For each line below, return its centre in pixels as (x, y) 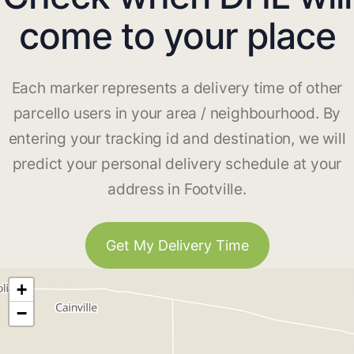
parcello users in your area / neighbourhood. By (177, 114)
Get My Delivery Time (177, 246)
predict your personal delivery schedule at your (177, 164)
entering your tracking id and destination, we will (177, 139)
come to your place (177, 36)
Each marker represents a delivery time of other (177, 88)
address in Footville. (177, 190)
